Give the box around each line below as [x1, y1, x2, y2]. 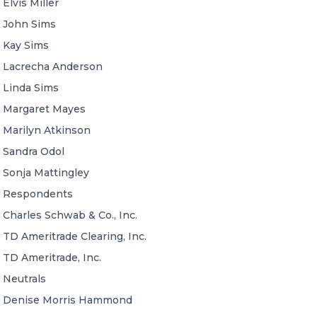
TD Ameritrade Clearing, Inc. [3, 230, 146, 243]
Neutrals [3, 272, 46, 285]
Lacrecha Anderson [3, 60, 103, 73]
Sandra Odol [3, 145, 64, 158]
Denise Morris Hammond [3, 294, 132, 306]
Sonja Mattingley [3, 166, 89, 179]
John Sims [3, 18, 56, 30]
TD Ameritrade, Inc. [3, 251, 101, 264]
